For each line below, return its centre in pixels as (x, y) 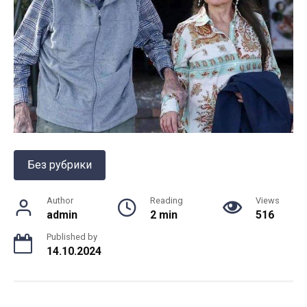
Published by (72, 236)
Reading (167, 200)
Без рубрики (60, 164)
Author (60, 200)
